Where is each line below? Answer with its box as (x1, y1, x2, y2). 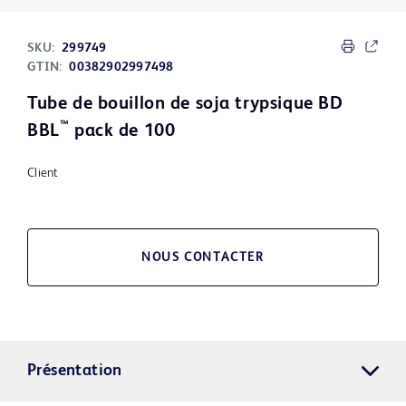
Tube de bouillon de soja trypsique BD (27, 95, 343, 114)
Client (27, 167, 59, 180)
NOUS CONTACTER (141, 251, 265, 265)
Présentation (27, 362, 122, 380)
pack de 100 (69, 122, 176, 141)
